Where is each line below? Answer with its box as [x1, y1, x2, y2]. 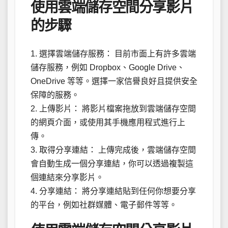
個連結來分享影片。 [31, 173, 104, 182]
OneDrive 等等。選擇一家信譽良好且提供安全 [31, 76, 197, 85]
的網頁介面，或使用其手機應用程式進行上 [31, 118, 185, 127]
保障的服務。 [31, 90, 79, 99]
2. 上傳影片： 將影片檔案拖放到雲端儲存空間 [31, 104, 196, 113]
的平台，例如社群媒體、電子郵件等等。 [31, 200, 177, 209]
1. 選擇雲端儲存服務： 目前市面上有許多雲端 [31, 49, 196, 58]
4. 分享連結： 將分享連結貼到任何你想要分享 [31, 186, 196, 195]
